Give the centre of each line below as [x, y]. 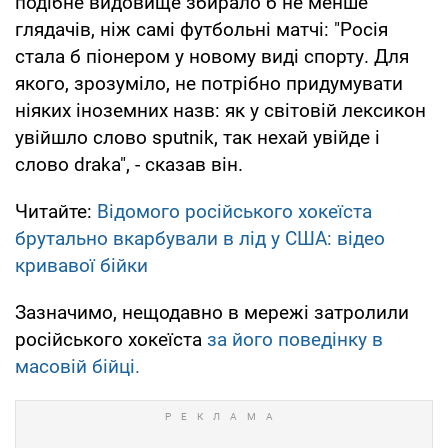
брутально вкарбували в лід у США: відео [200, 238]
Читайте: [56, 211]
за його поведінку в [295, 339]
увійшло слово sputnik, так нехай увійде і [197, 137]
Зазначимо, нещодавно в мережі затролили [212, 312]
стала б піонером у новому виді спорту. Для [212, 56]
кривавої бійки [81, 265]
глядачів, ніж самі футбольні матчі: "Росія [201, 29]
